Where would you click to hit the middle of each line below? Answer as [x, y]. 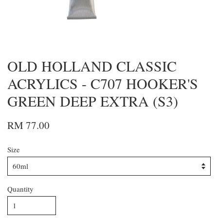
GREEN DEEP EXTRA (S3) [93, 101]
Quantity [20, 189]
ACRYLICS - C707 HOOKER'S [103, 83]
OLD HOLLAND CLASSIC [92, 66]
